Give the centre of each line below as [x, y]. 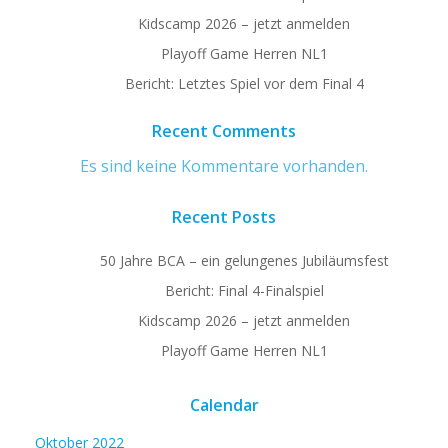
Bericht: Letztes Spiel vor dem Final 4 [244, 83]
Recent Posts [224, 217]
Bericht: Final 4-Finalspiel [244, 291]
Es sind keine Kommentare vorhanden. [224, 165]
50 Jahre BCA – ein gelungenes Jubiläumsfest [244, 261]
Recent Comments [224, 130]
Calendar [224, 405]
